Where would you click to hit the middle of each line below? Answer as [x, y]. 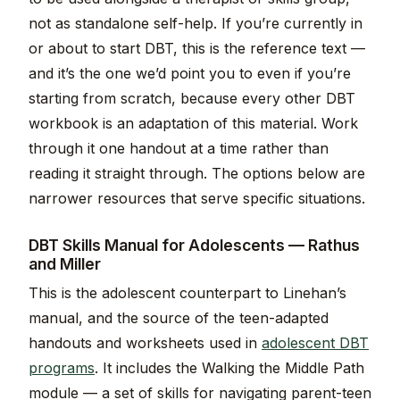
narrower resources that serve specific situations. [197, 199]
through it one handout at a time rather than [179, 149]
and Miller [65, 264]
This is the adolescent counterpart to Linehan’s [187, 293]
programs [62, 368]
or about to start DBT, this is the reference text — [197, 49]
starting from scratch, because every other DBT [192, 99]
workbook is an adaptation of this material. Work [193, 124]
